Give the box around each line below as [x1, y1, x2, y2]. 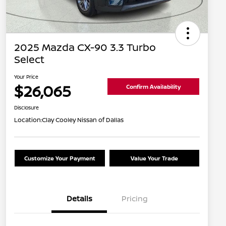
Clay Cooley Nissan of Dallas [42, 116, 124, 125]
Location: [14, 116, 42, 125]
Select [14, 52, 44, 67]
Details [66, 193, 92, 204]
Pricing [122, 193, 148, 204]
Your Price [14, 73, 38, 81]
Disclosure [14, 104, 39, 111]
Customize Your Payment [24, 154, 95, 162]
